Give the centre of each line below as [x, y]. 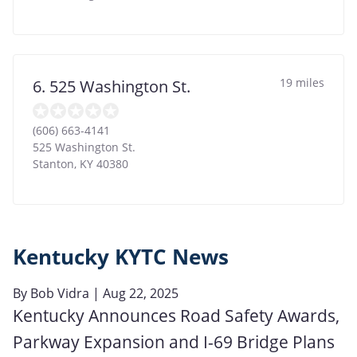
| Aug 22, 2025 [134, 293]
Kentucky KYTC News [121, 257]
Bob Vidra [60, 293]
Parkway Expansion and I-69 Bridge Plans [174, 341]
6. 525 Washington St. [112, 86]
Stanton [53, 163]
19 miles [302, 82]
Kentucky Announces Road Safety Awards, [176, 315]
